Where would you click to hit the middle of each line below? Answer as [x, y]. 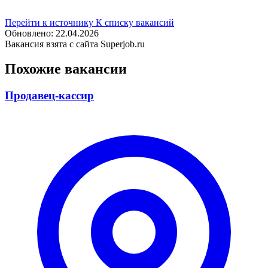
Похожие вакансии [66, 69]
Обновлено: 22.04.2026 [52, 33]
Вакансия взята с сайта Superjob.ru [75, 44]
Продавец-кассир [49, 96]
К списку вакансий [135, 22]
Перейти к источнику [50, 22]
